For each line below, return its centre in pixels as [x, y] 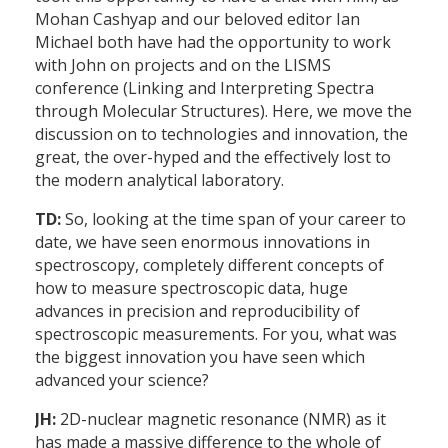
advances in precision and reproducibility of [197, 311]
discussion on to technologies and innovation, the [221, 134]
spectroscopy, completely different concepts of [209, 265]
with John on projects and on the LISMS [183, 65]
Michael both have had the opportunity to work [213, 42]
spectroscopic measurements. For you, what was [216, 334]
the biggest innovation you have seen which [200, 357]
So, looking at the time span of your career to [233, 219]
